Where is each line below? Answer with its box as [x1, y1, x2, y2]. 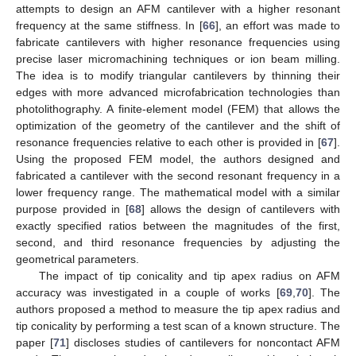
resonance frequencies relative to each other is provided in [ [16, 135, 321, 149]
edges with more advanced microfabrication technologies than [16, 85, 340, 99]
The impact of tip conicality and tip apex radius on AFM [38, 269, 340, 282]
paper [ [16, 335, 53, 349]
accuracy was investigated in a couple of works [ [16, 285, 280, 299]
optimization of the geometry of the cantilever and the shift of [16, 118, 340, 132]
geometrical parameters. [16, 252, 139, 265]
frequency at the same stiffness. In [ [16, 18, 203, 32]
